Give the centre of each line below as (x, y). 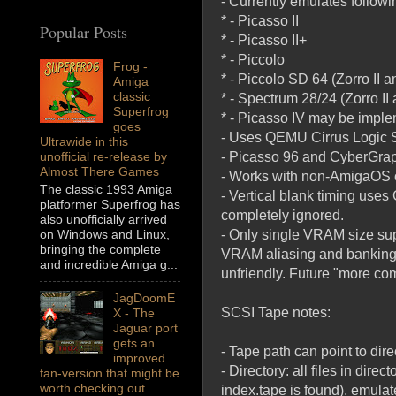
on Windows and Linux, (105, 235)
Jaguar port (145, 328)
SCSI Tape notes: (276, 312)
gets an (133, 343)
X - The (133, 313)
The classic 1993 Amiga (106, 190)
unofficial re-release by (103, 157)
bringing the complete (100, 250)
